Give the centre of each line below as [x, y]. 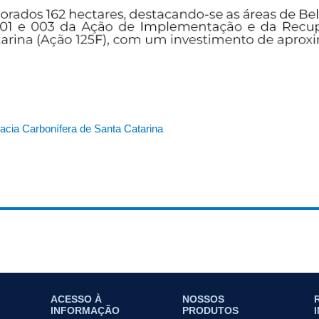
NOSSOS [203, 299]
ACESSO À [76, 299]
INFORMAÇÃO [85, 310]
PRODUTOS [210, 310]
